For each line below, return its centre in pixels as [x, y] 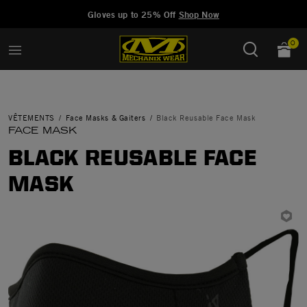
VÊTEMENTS [32, 118]
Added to [49, 9]
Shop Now [199, 14]
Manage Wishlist [117, 9]
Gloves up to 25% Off [133, 14]
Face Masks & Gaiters [106, 118]
